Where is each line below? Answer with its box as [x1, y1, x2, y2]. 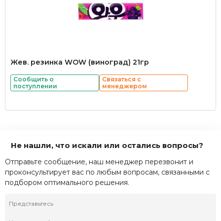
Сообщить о [13, 75, 54, 83]
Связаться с [102, 75, 141, 83]
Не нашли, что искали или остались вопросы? [10, 141, 203, 150]
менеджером [102, 82, 147, 90]
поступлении [13, 82, 57, 90]
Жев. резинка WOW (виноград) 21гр [10, 58, 149, 67]
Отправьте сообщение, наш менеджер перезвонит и [5, 157, 193, 166]
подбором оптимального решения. [5, 178, 129, 187]
